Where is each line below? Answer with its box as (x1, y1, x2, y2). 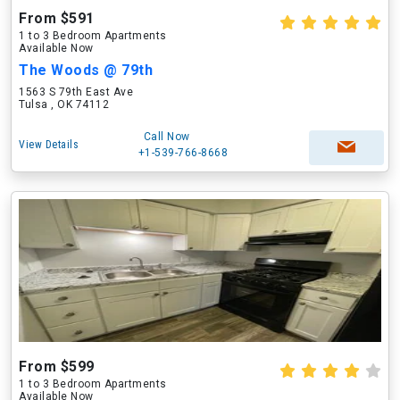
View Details (19, 138, 79, 151)
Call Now (143, 130, 190, 143)
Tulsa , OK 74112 (19, 98, 109, 111)
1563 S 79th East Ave (19, 86, 133, 98)
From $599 (19, 358, 95, 375)
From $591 (19, 10, 95, 27)
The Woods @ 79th (19, 62, 153, 79)
